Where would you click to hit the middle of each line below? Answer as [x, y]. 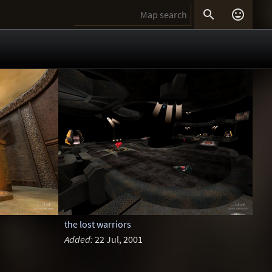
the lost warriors [97, 224]
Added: [78, 240]
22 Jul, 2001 [117, 240]
